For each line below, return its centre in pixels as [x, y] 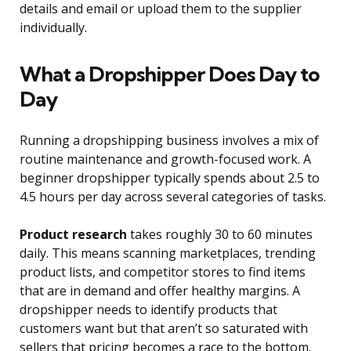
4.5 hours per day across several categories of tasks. [173, 197]
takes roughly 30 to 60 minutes [220, 235]
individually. [53, 28]
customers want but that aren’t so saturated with [164, 329]
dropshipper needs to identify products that [148, 310]
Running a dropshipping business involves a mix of [169, 141]
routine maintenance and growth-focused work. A [165, 159]
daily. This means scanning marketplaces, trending [168, 253]
